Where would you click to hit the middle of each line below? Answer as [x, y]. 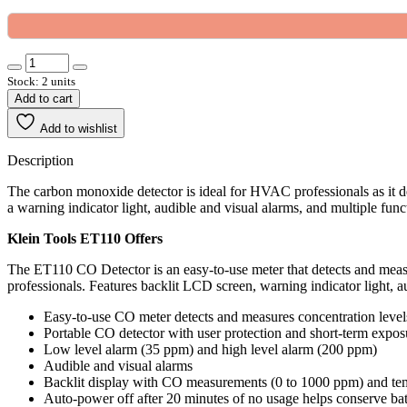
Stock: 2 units [41, 81]
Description [40, 160]
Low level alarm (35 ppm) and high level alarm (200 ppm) [210, 349]
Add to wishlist [79, 128]
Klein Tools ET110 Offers [85, 238]
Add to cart [44, 98]
